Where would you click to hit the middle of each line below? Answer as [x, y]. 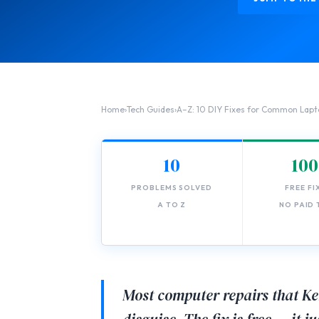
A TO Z [172, 205]
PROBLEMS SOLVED [172, 188]
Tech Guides [150, 110]
